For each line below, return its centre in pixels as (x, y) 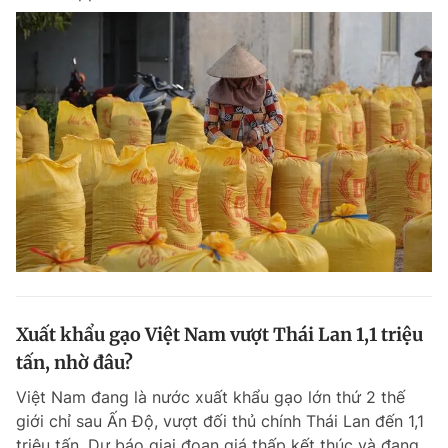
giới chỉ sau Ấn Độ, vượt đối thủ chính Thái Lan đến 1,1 (220, 421)
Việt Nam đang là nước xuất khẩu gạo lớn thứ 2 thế (210, 397)
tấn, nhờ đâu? (74, 362)
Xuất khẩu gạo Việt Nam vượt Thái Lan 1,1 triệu (219, 334)
